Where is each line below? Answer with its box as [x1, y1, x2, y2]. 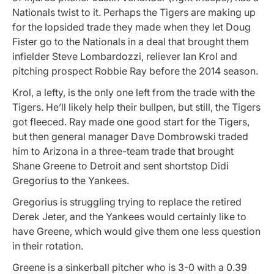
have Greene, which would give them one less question [12, 225, 261, 238]
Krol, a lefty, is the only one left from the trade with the [12, 86, 255, 98]
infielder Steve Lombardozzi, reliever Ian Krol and [12, 50, 237, 62]
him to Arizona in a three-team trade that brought [12, 144, 234, 157]
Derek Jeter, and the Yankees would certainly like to [12, 210, 246, 223]
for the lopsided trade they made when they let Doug [12, 20, 251, 33]
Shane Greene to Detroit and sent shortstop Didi [12, 159, 229, 172]
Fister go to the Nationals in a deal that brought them [12, 35, 249, 48]
